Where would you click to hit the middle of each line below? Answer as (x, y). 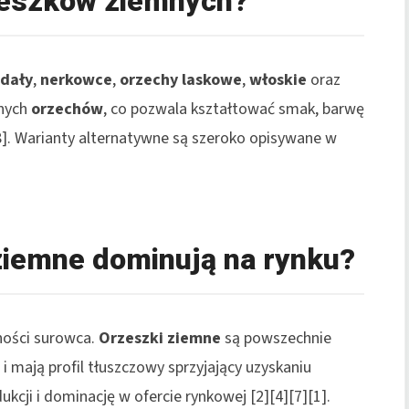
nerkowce (76, 79)
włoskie (278, 79)
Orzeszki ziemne (160, 338)
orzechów (67, 109)
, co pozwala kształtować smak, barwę (234, 109)
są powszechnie (276, 338)
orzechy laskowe (181, 79)
